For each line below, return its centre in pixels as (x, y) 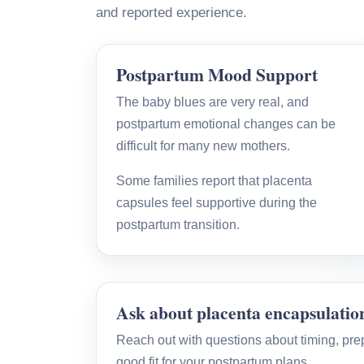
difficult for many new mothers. (203, 145)
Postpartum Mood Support (217, 74)
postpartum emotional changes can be (226, 123)
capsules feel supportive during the (217, 202)
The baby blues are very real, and (212, 102)
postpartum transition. (178, 224)
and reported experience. (171, 12)
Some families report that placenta (214, 180)
